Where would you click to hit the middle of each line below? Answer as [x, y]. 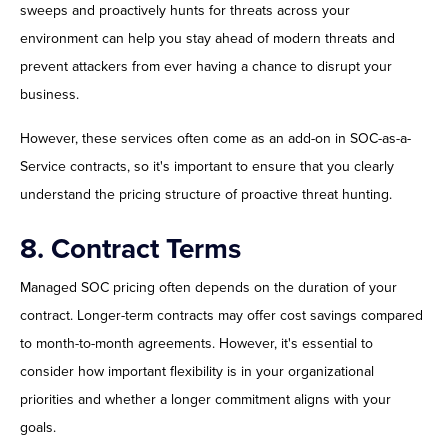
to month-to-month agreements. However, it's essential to [196, 344]
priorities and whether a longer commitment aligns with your [205, 400]
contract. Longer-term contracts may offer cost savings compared [221, 316]
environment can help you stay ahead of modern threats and [207, 39]
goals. [38, 428]
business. [49, 95]
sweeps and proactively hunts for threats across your [185, 11]
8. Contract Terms [130, 249]
